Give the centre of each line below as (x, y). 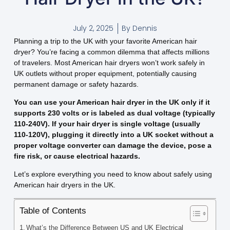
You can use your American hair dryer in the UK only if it (112, 102)
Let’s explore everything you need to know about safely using (113, 174)
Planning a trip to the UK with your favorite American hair (105, 41)
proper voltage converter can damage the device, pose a (112, 146)
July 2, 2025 (93, 28)
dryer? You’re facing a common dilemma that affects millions (111, 52)
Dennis (144, 28)
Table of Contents (53, 210)
